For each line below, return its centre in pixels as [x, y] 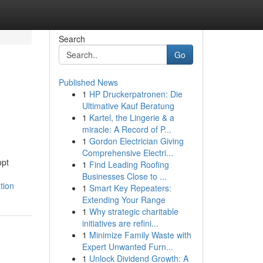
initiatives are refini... [120, 223]
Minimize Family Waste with [140, 235]
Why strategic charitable [134, 211]
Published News [88, 82]
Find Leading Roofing [129, 164]
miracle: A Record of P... [127, 129]
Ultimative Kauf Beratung [128, 106]
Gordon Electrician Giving [136, 141]
